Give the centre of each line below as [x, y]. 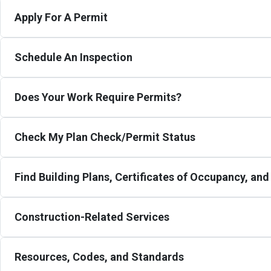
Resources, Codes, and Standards [99, 257]
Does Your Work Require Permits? [98, 97]
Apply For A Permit [61, 18]
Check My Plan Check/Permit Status [105, 137]
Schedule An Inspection [73, 57]
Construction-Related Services [92, 217]
